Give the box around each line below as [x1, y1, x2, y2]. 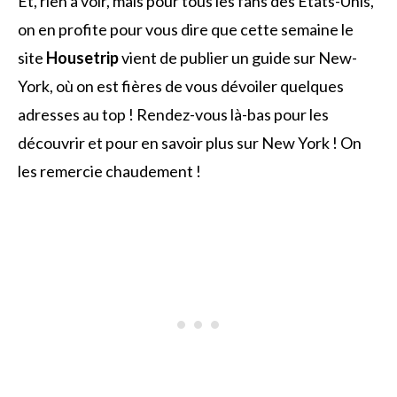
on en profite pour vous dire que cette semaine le [18, 19, 354, 40]
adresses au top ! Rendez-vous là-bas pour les [18, 105, 329, 125]
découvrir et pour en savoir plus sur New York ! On [18, 133, 362, 153]
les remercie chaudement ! [18, 161, 201, 182]
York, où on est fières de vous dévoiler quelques [18, 76, 344, 97]
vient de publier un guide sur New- [119, 48, 357, 68]
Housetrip [46, 48, 119, 68]
